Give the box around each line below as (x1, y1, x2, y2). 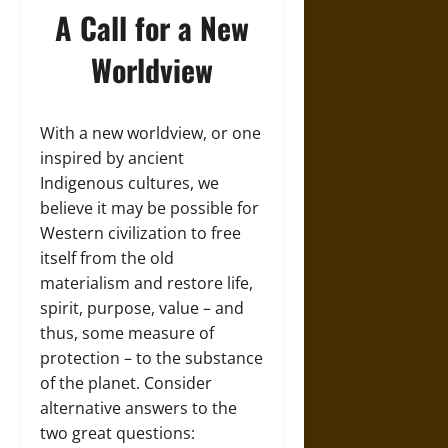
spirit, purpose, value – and (40, 297, 244, 319)
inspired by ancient (40, 147, 184, 169)
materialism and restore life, (40, 272, 253, 294)
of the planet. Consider (40, 372, 212, 394)
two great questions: (40, 422, 195, 444)
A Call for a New (54, 5, 249, 50)
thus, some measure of (40, 322, 214, 344)
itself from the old (40, 247, 174, 269)
